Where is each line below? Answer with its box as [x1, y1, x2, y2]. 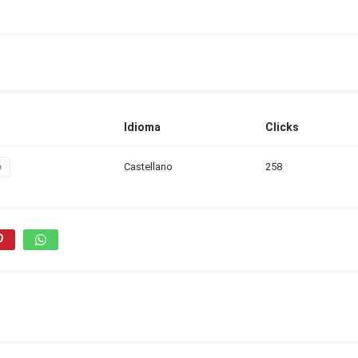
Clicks [265, 121, 299, 133]
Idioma [124, 121, 161, 133]
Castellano [124, 161, 173, 173]
